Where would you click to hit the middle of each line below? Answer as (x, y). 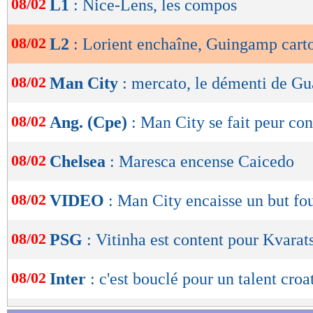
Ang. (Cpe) (90, 123)
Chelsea (80, 162)
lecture (49, 31)
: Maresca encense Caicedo (202, 162)
